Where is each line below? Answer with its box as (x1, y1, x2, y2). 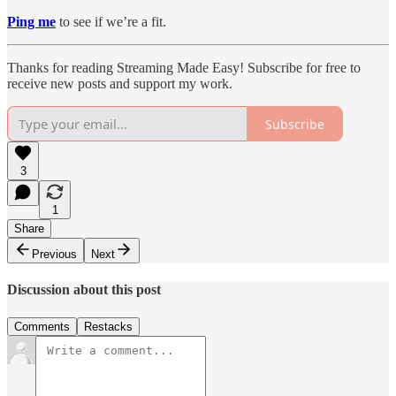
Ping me (7, 14, 56, 30)
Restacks (84, 319, 133, 333)
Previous (32, 247, 77, 262)
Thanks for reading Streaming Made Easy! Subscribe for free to (7, 60, 361, 76)
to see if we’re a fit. (56, 14, 166, 30)
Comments (14, 319, 70, 333)
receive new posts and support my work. (7, 76, 232, 92)
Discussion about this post (7, 282, 161, 298)
